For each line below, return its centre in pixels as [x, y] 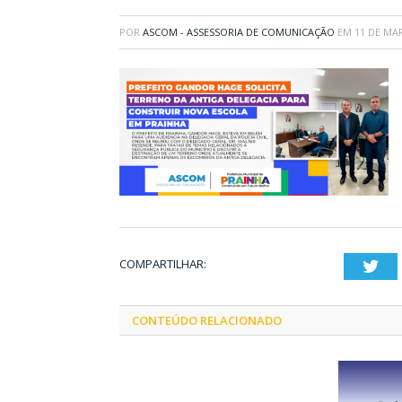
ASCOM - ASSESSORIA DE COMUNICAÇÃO [239, 32]
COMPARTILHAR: [163, 264]
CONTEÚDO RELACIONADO [207, 320]
